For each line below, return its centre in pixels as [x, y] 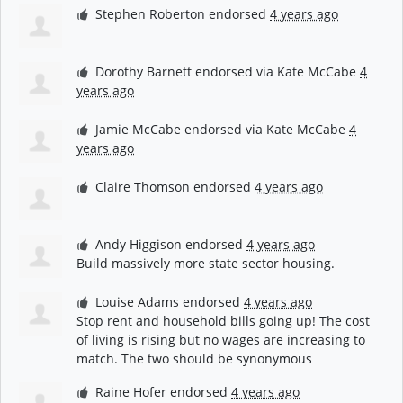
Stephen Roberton [151, 13]
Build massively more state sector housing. [206, 263]
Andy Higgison [139, 244]
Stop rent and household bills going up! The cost [223, 320]
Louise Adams [138, 301]
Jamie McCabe [139, 129]
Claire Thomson [143, 186]
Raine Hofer [131, 391]
